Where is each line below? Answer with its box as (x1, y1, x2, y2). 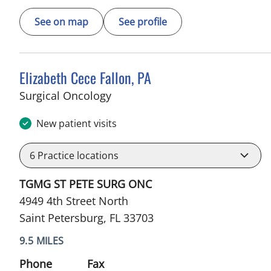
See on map (34, 15, 88, 28)
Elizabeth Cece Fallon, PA (19, 66, 151, 88)
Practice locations (35, 148, 119, 162)
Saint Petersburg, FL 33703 (19, 210, 154, 225)
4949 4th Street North (19, 193, 128, 208)
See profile (119, 15, 167, 28)
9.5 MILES (19, 233, 64, 247)
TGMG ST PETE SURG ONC (19, 176, 152, 191)
